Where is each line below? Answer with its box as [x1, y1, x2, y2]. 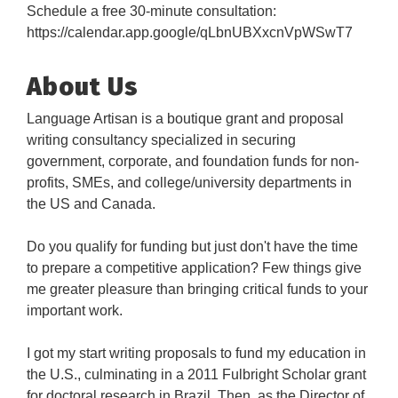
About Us [27, 72, 139, 102]
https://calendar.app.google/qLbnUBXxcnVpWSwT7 [27, 25, 353, 41]
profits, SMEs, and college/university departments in [27, 175, 352, 191]
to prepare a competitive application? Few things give [27, 260, 362, 276]
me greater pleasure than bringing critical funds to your [27, 282, 368, 298]
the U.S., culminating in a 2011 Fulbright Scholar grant [27, 367, 366, 383]
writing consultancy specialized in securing [27, 132, 296, 148]
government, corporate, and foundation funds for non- [27, 154, 359, 170]
